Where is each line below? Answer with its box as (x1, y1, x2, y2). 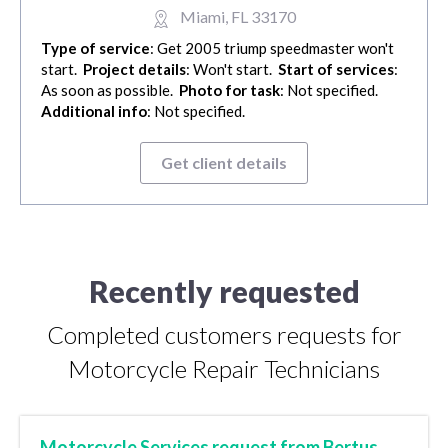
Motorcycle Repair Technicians (68, 354, 380, 384)
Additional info (41, 102, 147, 121)
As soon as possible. (41, 81, 179, 100)
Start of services (278, 60, 394, 79)
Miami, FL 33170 (180, 7, 296, 27)
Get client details (161, 153, 287, 173)
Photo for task (179, 81, 280, 100)
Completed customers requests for (46, 320, 402, 350)
